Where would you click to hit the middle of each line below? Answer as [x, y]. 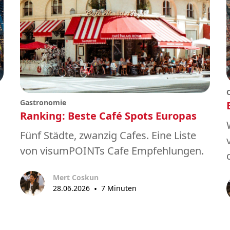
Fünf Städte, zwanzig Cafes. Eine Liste [108, 136]
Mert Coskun [75, 177]
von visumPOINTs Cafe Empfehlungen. [112, 151]
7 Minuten [119, 188]
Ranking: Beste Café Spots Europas [108, 116]
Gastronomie [43, 103]
